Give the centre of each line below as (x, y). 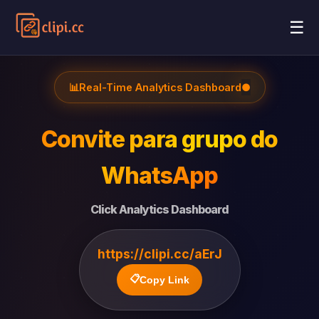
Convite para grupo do (159, 139)
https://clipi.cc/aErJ (159, 254)
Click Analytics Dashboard (159, 209)
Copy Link (164, 280)
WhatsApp (159, 176)
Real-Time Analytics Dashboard (160, 87)
